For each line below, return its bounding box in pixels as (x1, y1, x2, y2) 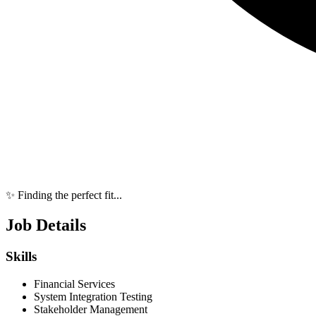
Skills (6, 249, 37, 265)
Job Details (6, 216, 86, 235)
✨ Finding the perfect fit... (6, 189, 122, 202)
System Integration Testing (34, 290, 152, 303)
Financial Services (34, 277, 115, 290)
